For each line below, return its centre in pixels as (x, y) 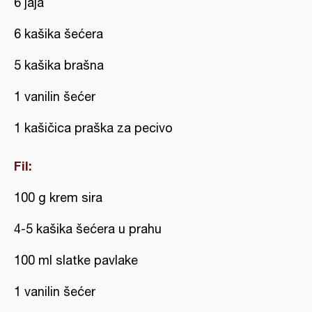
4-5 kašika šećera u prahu (88, 229)
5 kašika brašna (59, 65)
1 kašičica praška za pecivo (93, 128)
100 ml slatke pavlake (76, 260)
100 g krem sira (58, 197)
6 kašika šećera (58, 34)
